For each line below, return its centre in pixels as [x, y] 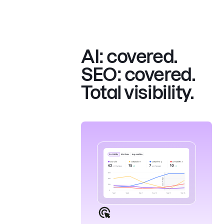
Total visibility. [137, 93]
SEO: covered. [138, 75]
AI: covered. [129, 57]
